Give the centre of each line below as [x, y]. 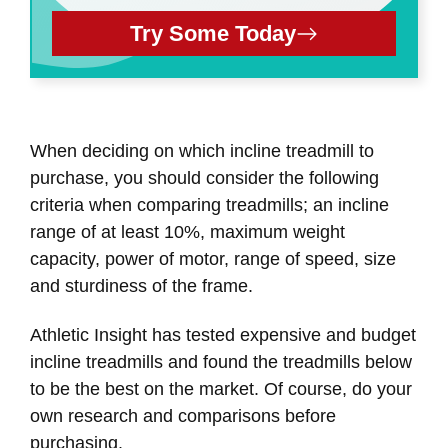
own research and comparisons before [183, 415]
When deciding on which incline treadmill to [202, 151]
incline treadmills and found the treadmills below [221, 361]
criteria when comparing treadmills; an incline [209, 205]
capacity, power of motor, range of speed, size [213, 259]
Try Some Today [213, 34]
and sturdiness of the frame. [141, 286]
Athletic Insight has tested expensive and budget [223, 334]
